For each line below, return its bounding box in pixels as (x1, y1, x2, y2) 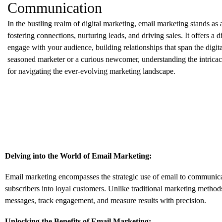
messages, (5, 196, 36, 205)
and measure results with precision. (95, 196, 206, 205)
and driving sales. (126, 31, 183, 40)
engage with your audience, (7, 43, 94, 52)
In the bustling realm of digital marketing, (7, 19, 136, 28)
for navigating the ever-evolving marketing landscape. (7, 67, 175, 75)
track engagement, (36, 196, 95, 205)
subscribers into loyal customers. (5, 184, 106, 193)
